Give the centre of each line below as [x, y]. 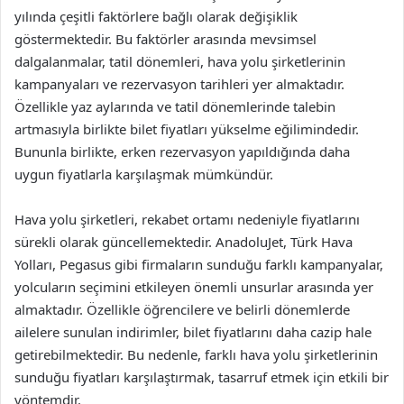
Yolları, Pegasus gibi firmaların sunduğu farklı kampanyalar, [199, 264]
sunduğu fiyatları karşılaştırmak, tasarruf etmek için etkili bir [202, 377]
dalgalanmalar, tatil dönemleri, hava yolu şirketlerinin [180, 61]
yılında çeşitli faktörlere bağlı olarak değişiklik [156, 16]
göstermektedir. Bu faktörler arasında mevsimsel [165, 39]
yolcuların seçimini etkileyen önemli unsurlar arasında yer [194, 287]
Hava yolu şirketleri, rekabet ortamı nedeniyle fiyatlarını [187, 219]
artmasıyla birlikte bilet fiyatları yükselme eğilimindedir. [187, 129]
